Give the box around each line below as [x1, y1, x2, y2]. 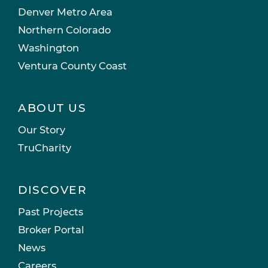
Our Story [18, 123, 65, 136]
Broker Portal [18, 223, 84, 236]
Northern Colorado [18, 23, 111, 36]
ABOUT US [18, 100, 86, 115]
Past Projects [18, 205, 83, 218]
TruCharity [18, 141, 71, 154]
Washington [18, 41, 79, 54]
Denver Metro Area [18, 5, 112, 18]
